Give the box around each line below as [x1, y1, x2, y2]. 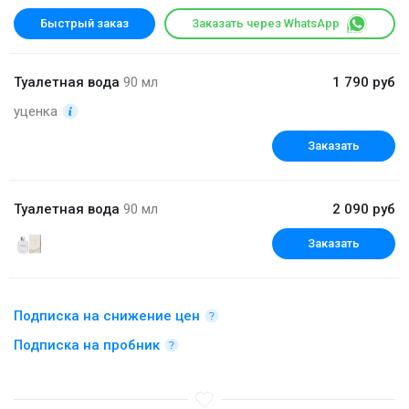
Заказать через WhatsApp [192, 16, 340, 30]
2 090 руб [332, 200, 395, 217]
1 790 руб [332, 73, 395, 90]
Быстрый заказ [40, 16, 129, 30]
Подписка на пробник [14, 336, 160, 353]
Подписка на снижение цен [14, 307, 200, 324]
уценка [14, 102, 58, 120]
